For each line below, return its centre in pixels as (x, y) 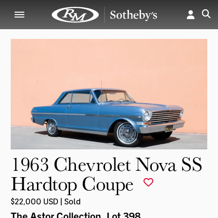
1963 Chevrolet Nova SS (107, 163)
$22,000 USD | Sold (46, 201)
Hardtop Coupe (75, 183)
